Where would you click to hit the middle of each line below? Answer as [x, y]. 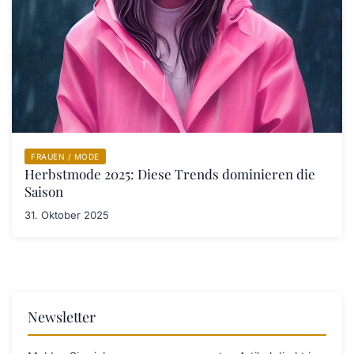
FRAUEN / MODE [65, 157]
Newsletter [62, 317]
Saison [44, 192]
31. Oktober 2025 [67, 215]
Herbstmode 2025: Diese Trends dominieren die [170, 174]
